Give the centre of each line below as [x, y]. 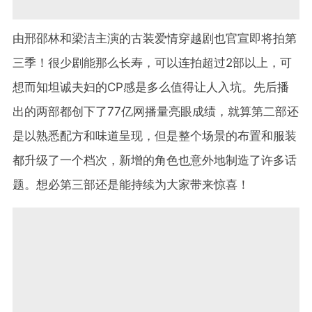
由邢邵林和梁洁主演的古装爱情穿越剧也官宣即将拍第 [155, 38]
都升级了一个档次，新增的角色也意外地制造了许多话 [155, 160]
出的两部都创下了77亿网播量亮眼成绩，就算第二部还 [156, 111]
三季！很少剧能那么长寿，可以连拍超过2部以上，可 [152, 62]
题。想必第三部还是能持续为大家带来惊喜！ [131, 184]
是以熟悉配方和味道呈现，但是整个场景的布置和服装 [155, 135]
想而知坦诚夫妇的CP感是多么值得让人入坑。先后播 [151, 87]
